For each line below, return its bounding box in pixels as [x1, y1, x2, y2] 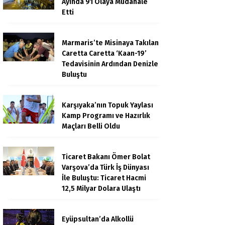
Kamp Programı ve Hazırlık [62, 111, 150, 120]
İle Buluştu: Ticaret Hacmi [62, 174, 146, 182]
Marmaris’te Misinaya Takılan [62, 39, 159, 47]
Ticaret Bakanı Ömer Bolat [62, 153, 150, 161]
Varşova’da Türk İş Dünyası [62, 163, 149, 172]
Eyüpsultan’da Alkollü [62, 215, 134, 223]
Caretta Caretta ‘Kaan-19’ [62, 49, 147, 58]
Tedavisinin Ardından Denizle [62, 60, 158, 68]
